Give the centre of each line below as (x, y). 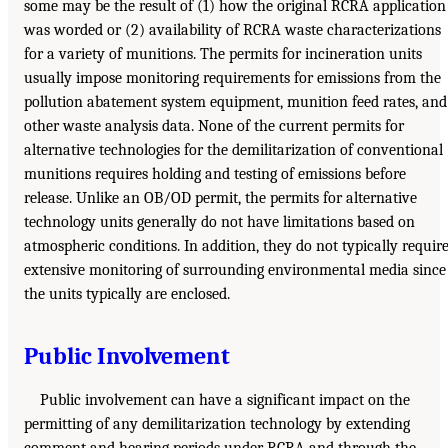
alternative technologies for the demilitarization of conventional (233, 150)
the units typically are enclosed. (127, 294)
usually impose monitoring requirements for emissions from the (232, 78)
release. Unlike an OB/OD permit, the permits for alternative (220, 198)
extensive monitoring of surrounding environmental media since (235, 270)
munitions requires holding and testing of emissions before (215, 174)
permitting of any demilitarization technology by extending (217, 424)
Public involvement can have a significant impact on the (225, 400)
